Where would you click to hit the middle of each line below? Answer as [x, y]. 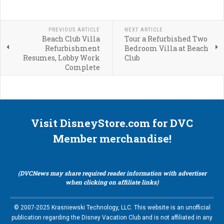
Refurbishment [72, 48]
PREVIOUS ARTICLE [74, 30]
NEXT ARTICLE [143, 30]
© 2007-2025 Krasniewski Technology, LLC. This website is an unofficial [112, 208]
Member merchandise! [112, 139]
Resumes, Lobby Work [61, 58]
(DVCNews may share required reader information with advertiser [112, 173]
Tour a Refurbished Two [166, 39]
